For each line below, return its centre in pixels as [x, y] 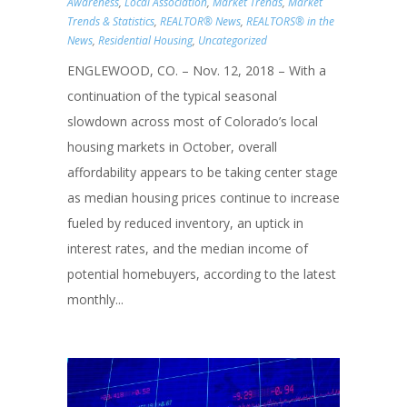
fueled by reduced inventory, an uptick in [185, 223]
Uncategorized [233, 40]
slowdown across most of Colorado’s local [193, 121]
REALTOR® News [200, 21]
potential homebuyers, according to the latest [202, 273]
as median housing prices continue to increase [203, 197]
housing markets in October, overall [172, 146]
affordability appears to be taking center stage [203, 172]
